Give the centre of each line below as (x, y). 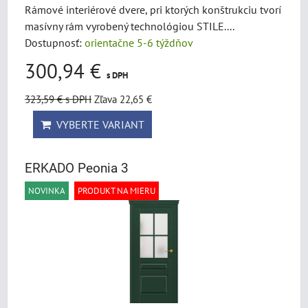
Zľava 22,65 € (123, 99)
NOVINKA (47, 191)
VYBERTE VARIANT (98, 124)
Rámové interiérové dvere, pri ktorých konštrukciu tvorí (153, 10)
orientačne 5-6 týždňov (139, 43)
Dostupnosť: (55, 43)
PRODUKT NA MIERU (117, 191)
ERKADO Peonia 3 (77, 168)
